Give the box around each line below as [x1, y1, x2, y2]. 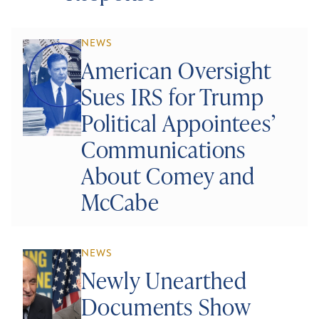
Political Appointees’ [80, 107, 276, 139]
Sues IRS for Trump [80, 80, 264, 113]
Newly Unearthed [81, 264, 247, 296]
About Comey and [80, 159, 256, 192]
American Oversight [80, 54, 271, 86]
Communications [80, 133, 246, 165]
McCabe [80, 186, 160, 218]
